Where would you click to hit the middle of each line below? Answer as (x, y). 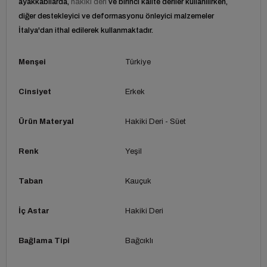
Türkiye (138, 62)
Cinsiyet (35, 91)
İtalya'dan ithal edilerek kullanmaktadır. (86, 30)
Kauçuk (138, 181)
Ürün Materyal (46, 121)
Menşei (32, 62)
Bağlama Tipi (44, 240)
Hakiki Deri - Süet (155, 121)
